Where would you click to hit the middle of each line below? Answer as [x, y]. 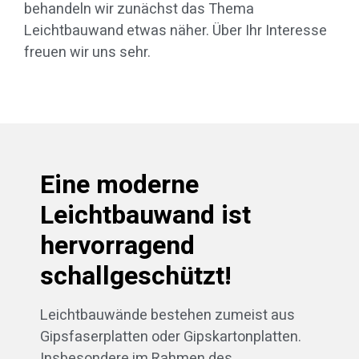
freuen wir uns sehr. [87, 53]
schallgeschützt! [136, 276]
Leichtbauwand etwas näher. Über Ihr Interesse [175, 31]
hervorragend [117, 245]
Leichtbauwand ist [145, 215]
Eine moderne [119, 184]
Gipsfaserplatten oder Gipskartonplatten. [171, 337]
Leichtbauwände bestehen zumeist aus [167, 315]
